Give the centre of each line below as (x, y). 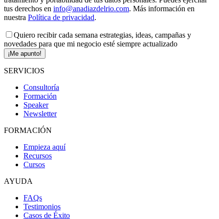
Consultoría (41, 87)
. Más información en (162, 8)
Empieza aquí (44, 147)
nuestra (16, 17)
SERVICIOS (24, 70)
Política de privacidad (61, 17)
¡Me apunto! (25, 53)
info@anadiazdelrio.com (91, 8)
